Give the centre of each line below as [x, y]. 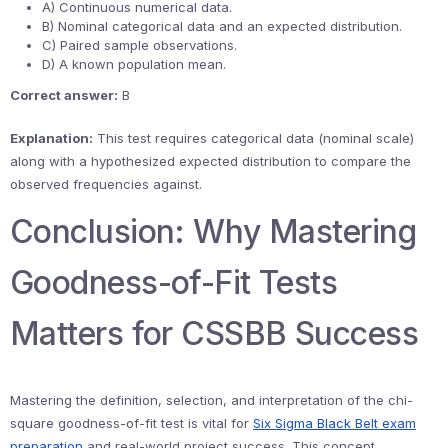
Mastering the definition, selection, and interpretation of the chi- [211, 400]
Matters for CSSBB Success [214, 333]
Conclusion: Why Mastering [213, 231]
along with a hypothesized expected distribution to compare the [210, 161]
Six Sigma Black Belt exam [334, 423]
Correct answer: [64, 95]
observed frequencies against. [106, 184]
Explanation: [51, 138]
